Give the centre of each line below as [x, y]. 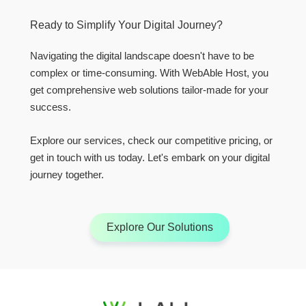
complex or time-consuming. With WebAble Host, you [149, 73]
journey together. [67, 175]
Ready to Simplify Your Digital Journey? [126, 25]
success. [51, 107]
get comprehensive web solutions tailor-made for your [149, 90]
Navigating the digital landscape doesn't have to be [142, 56]
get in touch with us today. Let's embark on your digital [150, 158]
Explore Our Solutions [160, 227]
